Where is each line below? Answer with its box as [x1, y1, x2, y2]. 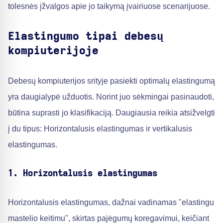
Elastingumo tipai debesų [8, 31, 163, 42]
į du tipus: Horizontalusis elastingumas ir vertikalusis [8, 124, 192, 133]
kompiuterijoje [8, 45, 99, 56]
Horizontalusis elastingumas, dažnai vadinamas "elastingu [8, 198, 214, 207]
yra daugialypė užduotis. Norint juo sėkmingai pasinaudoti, [8, 93, 214, 101]
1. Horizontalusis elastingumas [8, 169, 157, 178]
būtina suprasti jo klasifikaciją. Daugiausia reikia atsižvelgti [8, 109, 215, 117]
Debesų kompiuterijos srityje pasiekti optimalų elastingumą [8, 77, 215, 85]
